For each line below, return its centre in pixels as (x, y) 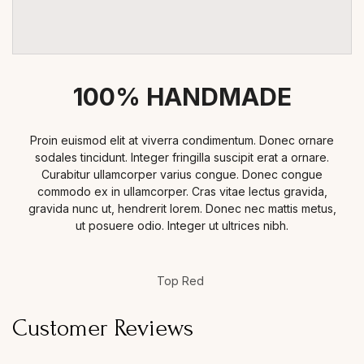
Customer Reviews (103, 327)
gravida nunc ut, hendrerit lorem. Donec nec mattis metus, (182, 208)
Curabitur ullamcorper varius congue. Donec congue (182, 174)
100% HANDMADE (182, 96)
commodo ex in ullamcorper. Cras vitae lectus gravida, (182, 191)
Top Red (182, 280)
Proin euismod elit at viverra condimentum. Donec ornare (182, 140)
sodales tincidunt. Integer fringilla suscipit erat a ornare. (182, 157)
